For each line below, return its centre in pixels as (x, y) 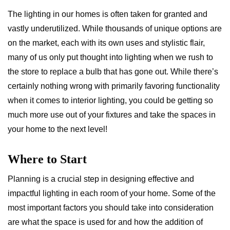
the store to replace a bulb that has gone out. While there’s (113, 72)
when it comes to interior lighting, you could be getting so (110, 100)
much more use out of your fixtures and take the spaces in (112, 115)
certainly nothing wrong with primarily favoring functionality (114, 86)
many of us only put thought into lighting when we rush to (110, 57)
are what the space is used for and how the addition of (105, 222)
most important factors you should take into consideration (111, 208)
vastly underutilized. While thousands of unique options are (115, 28)
